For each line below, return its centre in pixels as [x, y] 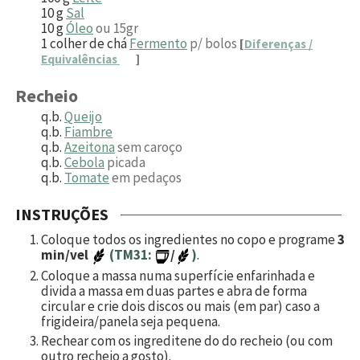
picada [126, 162]
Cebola [84, 162]
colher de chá [88, 44]
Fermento [158, 44]
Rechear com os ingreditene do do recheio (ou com [187, 340]
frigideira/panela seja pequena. [131, 321]
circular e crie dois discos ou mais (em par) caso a [180, 306]
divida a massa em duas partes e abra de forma [174, 290]
